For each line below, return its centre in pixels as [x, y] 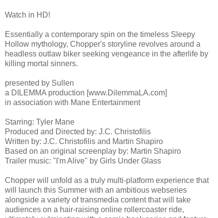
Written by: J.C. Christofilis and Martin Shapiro [84, 142]
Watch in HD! [27, 15]
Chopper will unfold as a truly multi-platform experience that [107, 181]
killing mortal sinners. [41, 64]
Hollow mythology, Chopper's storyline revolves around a [103, 44]
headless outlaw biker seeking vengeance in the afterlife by [107, 54]
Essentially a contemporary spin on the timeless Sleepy [100, 35]
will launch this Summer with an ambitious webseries [96, 190]
